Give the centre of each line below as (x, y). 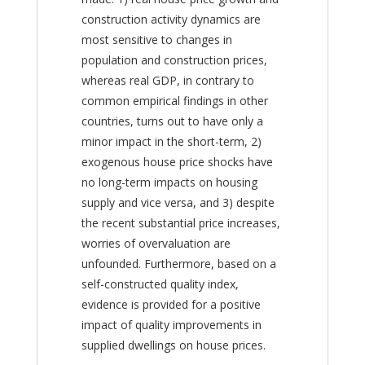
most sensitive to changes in (156, 40)
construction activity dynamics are (171, 19)
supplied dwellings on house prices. (173, 345)
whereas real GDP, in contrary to (167, 80)
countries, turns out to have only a (172, 121)
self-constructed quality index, (160, 284)
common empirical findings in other (174, 101)
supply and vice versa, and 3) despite (178, 202)
